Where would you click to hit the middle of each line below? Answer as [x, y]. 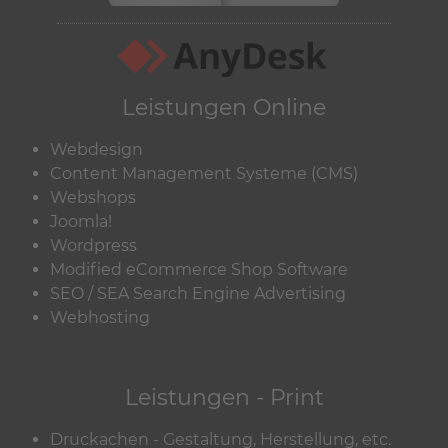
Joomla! [81, 221]
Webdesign [96, 149]
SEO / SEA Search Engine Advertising [198, 293]
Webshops [93, 197]
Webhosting [100, 317]
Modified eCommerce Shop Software [199, 269]
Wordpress [93, 245]
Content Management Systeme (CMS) [204, 173]
